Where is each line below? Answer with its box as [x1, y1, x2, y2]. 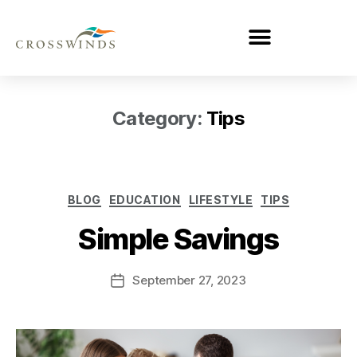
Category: [112, 106, 202, 130]
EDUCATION [108, 192, 181, 206]
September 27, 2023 [132, 273, 246, 288]
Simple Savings [78, 222, 279, 257]
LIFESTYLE [188, 192, 253, 206]
